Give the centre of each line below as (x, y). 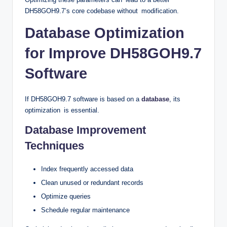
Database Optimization (105, 33)
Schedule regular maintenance (85, 210)
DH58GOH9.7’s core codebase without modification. (102, 11)
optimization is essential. (62, 110)
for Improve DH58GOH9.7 (113, 53)
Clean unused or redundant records (92, 182)
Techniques (54, 145)
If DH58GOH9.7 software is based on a (83, 99)
